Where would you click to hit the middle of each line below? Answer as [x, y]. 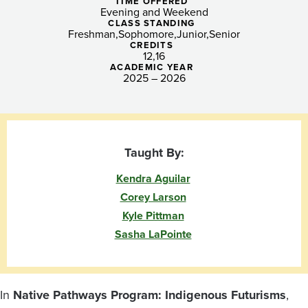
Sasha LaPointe [153, 234]
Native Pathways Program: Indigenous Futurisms [148, 295]
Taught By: [154, 153]
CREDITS [152, 45]
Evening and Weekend [154, 12]
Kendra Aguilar [153, 179]
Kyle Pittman [153, 216]
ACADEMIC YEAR [152, 67]
